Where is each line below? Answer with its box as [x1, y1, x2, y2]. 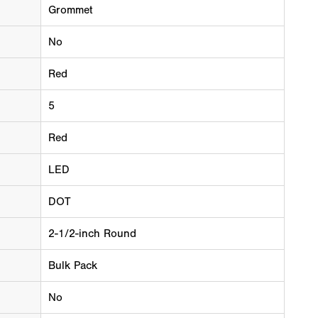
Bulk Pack [48, 259, 97, 273]
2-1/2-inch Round [48, 227, 136, 241]
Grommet [48, 4, 92, 17]
